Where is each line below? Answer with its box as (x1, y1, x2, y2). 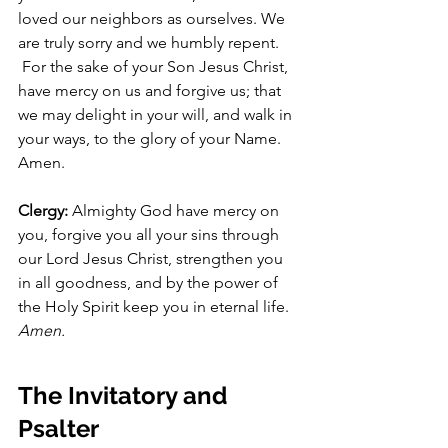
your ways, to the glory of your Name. (18, 129, 285, 148)
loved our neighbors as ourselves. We (18, 9, 289, 28)
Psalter (18, 414, 99, 443)
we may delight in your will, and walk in (18, 105, 296, 124)
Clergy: (18, 201, 72, 220)
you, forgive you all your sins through (18, 225, 283, 244)
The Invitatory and (18, 381, 233, 410)
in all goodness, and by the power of (18, 273, 282, 292)
